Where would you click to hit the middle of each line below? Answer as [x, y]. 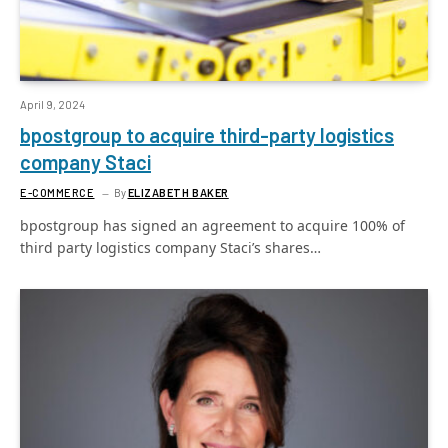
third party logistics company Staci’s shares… [170, 247]
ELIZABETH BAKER [178, 192]
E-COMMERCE [57, 192]
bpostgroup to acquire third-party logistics [207, 135]
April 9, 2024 [52, 104]
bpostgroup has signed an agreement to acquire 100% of [212, 225]
